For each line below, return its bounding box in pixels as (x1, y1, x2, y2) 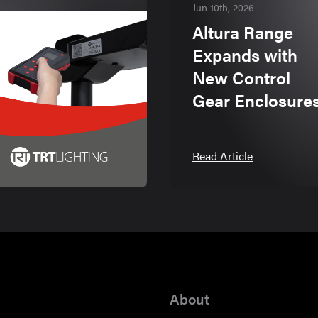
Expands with (192, 43, 297, 67)
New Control (192, 65, 290, 90)
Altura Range (192, 20, 293, 45)
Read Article (192, 148, 253, 165)
